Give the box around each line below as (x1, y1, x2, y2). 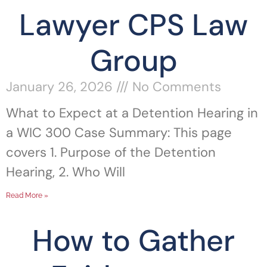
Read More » (6, 191, 48, 200)
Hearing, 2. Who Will (6, 163, 125, 181)
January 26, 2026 (6, 78, 116, 95)
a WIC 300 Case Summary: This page (6, 124, 232, 141)
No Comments (129, 78, 221, 95)
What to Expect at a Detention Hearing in (6, 104, 258, 122)
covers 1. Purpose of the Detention (6, 144, 216, 161)
